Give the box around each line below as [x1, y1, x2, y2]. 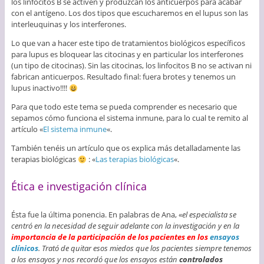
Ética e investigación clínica [11, 179, 147, 194]
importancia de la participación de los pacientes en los [11, 232, 210, 243]
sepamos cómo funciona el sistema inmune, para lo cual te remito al [11, 113, 248, 124]
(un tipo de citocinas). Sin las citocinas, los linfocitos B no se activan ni [11, 60, 252, 71]
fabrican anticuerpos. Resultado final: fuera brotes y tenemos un [11, 71, 236, 82]
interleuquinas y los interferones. [11, 19, 126, 30]
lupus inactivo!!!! [11, 82, 69, 94]
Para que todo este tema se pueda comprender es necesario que [11, 101, 237, 113]
